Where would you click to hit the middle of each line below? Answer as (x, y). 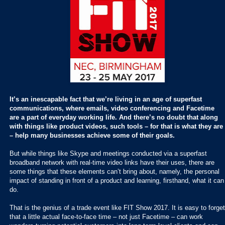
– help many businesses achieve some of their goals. (92, 135)
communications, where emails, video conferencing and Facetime (112, 108)
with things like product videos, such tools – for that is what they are (116, 126)
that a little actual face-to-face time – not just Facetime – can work (106, 216)
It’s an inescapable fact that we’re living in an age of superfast (106, 99)
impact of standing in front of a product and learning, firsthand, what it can (117, 180)
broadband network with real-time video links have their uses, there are (112, 162)
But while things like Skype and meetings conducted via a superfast (108, 153)
